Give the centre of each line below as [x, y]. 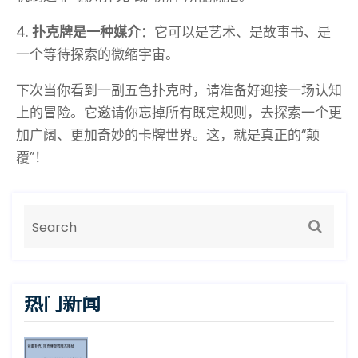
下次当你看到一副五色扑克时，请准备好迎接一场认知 [179, 91]
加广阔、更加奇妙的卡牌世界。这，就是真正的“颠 [168, 135]
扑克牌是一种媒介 [86, 32]
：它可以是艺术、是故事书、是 [236, 32]
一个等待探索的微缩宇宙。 [97, 55]
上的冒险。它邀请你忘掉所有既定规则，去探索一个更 [179, 113]
